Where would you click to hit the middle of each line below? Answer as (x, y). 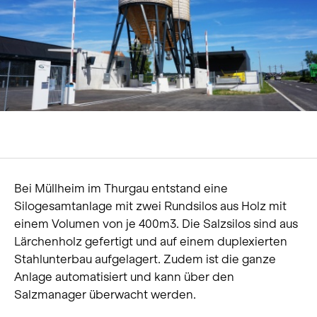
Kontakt (39, 110)
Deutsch (40, 167)
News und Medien (68, 82)
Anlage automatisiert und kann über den (124, 276)
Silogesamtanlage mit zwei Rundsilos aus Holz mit (150, 206)
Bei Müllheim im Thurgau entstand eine (121, 188)
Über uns (42, 25)
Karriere (40, 54)
